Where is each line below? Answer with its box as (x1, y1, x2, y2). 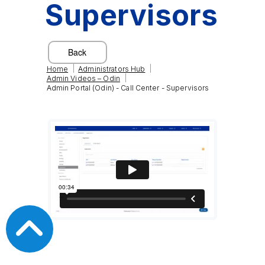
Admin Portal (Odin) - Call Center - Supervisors (46, 83, 209, 92)
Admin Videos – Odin (46, 73, 120, 83)
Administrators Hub (78, 64, 146, 73)
